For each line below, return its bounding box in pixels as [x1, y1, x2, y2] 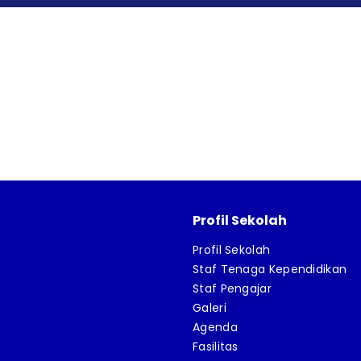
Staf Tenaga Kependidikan [193, 261, 347, 277]
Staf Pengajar [193, 280, 272, 297]
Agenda [193, 319, 238, 335]
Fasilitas [193, 338, 239, 355]
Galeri [193, 300, 226, 316]
